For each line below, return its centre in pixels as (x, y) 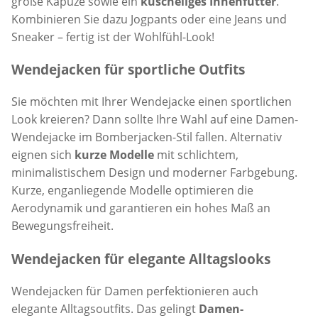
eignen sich (43, 155)
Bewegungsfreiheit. (62, 226)
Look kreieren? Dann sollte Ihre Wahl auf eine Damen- (155, 120)
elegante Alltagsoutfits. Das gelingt (105, 308)
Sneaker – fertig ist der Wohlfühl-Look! (113, 37)
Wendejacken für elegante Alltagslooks (141, 258)
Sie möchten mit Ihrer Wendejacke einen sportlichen (152, 102)
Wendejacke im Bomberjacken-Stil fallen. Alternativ (147, 137)
